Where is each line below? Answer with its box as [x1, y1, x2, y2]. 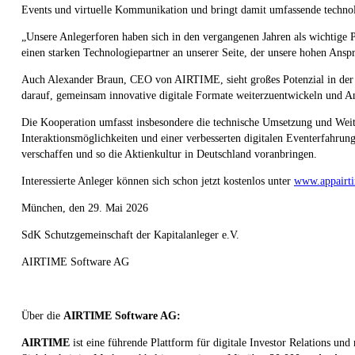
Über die [21, 309, 63, 322]
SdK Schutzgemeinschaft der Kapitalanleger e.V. [21, 228, 239, 241]
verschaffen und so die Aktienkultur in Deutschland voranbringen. [21, 147, 320, 160]
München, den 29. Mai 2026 [21, 201, 148, 214]
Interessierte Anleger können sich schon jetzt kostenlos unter [21, 174, 294, 187]
